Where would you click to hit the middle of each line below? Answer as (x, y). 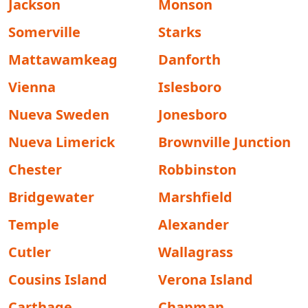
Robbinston (197, 169)
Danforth (189, 59)
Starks (180, 32)
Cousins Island (58, 279)
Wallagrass (196, 252)
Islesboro (190, 87)
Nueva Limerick (62, 142)
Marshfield (195, 197)
